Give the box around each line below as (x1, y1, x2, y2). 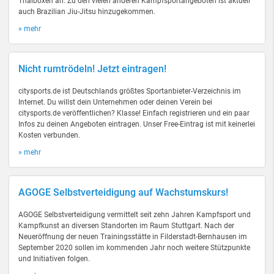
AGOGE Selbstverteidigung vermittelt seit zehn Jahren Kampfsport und (18, 210, 251, 219)
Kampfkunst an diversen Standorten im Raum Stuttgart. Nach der (18, 221, 234, 230)
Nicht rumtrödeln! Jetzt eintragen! (18, 63, 166, 75)
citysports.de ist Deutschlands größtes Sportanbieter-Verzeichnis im (18, 87, 241, 95)
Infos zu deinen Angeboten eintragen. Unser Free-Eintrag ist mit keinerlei (18, 120, 255, 128)
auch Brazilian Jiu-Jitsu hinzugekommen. (18, 7, 155, 16)
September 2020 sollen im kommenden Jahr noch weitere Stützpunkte (18, 243, 250, 252)
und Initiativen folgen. (18, 254, 90, 263)
